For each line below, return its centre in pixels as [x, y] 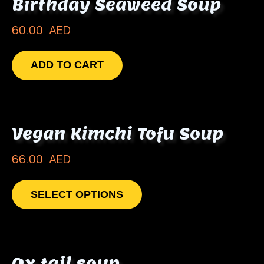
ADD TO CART [67, 65]
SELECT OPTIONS [77, 194]
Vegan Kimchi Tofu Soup [118, 134]
